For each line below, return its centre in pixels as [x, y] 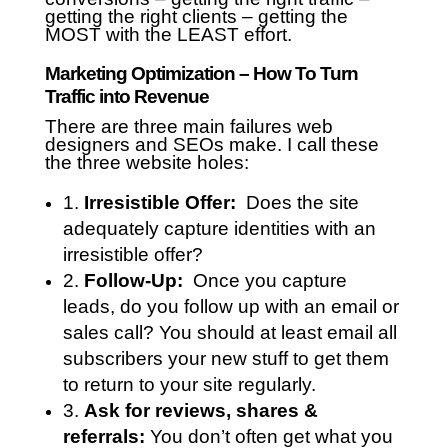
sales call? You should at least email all [229, 333]
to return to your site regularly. [189, 385]
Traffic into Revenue [126, 97]
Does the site [299, 203]
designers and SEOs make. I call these [211, 145]
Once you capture [267, 281]
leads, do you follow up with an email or [230, 307]
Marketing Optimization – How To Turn [201, 74]
